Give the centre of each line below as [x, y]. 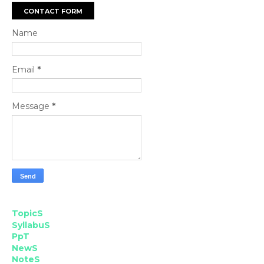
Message [32, 106]
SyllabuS [31, 225]
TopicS [27, 213]
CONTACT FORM [53, 11]
